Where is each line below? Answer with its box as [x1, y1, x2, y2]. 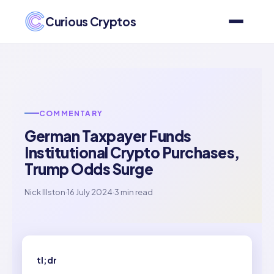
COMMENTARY [39, 108, 103, 118]
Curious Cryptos [45, 13, 136, 29]
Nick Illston [24, 187, 65, 197]
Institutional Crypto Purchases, [24, 143, 240, 161]
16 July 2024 [67, 187, 113, 197]
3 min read [114, 187, 153, 197]
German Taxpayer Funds [24, 126, 191, 145]
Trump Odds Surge [24, 159, 153, 178]
